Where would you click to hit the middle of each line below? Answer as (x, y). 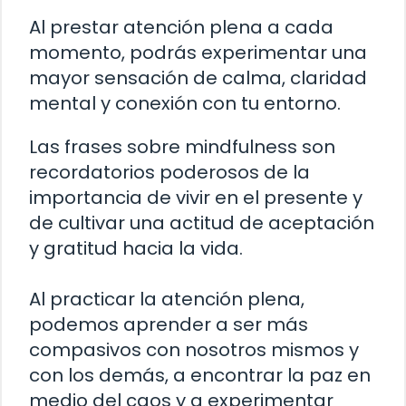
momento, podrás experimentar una (198, 52)
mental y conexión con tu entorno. (185, 103)
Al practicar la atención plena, (167, 299)
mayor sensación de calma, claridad (198, 77)
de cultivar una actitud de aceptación (202, 222)
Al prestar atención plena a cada (181, 27)
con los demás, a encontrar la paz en (200, 375)
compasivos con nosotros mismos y (194, 349)
